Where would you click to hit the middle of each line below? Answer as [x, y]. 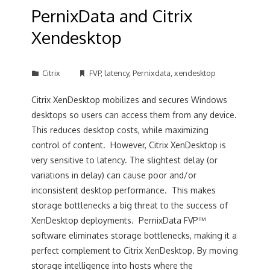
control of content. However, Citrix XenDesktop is [129, 145]
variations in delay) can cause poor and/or [114, 175]
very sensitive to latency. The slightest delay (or [125, 160]
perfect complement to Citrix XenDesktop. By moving [135, 250]
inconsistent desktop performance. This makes [124, 190]
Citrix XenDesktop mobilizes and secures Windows [130, 100]
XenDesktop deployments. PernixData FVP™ [119, 220]
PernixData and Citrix [112, 16]
